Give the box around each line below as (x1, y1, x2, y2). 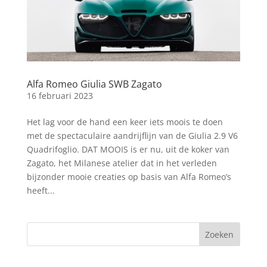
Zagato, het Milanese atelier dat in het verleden (26, 157, 217, 169)
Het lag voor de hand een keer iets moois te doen (26, 116, 223, 128)
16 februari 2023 (26, 90, 93, 102)
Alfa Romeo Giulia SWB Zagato (26, 77, 162, 91)
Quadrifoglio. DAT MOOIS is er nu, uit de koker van (26, 144, 229, 156)
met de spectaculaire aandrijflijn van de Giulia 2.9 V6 (26, 130, 238, 142)
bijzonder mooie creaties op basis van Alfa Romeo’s (26, 171, 231, 183)
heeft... (26, 185, 55, 197)
